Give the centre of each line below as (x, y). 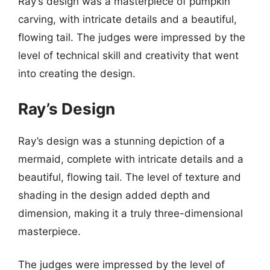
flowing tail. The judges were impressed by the (132, 37)
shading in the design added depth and (114, 195)
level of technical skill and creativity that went (128, 55)
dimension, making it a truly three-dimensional (130, 213)
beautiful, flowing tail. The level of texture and (130, 177)
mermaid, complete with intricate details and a (131, 159)
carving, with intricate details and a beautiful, (127, 19)
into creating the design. (77, 74)
